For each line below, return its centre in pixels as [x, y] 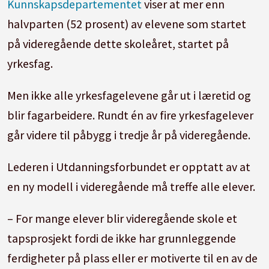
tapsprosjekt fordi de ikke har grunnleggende [122, 238]
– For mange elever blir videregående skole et [122, 218]
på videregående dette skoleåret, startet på [118, 43]
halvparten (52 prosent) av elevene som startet [127, 23]
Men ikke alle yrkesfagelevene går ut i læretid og [129, 95]
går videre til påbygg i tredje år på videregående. [130, 134]
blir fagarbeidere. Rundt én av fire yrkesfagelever [131, 115]
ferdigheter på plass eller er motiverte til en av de [133, 258]
